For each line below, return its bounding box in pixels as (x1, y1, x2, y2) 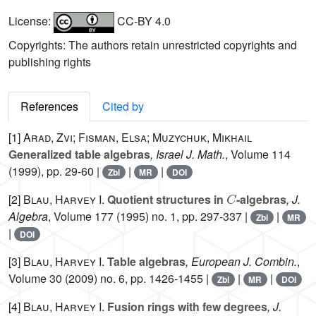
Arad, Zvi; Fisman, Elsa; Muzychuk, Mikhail (23, 129, 252, 146)
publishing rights (8, 54, 91, 71)
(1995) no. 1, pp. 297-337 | (114, 208, 250, 225)
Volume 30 (8, 270, 62, 287)
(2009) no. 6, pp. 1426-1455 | (62, 270, 212, 287)
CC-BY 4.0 (114, 13, 171, 30)
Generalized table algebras (8, 146, 150, 163)
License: (8, 13, 54, 30)
